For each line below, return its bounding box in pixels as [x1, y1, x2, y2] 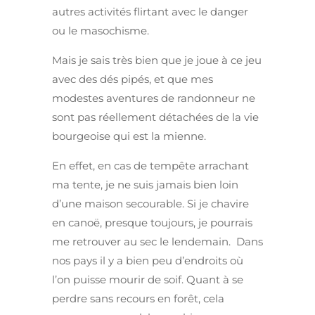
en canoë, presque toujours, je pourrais [52, 216, 252, 230]
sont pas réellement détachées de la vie [52, 110, 259, 124]
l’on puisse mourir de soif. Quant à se [52, 273, 243, 287]
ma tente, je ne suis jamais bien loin [52, 178, 238, 192]
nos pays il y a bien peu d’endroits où [52, 254, 243, 268]
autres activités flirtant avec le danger [52, 5, 248, 19]
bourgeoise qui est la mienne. [52, 129, 206, 143]
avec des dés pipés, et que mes [52, 72, 213, 86]
